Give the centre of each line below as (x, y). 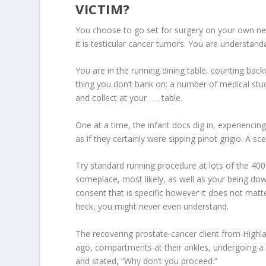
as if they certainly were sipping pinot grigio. (159, 138)
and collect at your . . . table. (129, 98)
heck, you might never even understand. (152, 207)
